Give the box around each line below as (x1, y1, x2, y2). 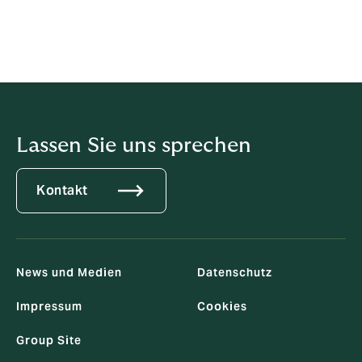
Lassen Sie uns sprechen (16, 134, 251, 156)
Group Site (16, 333, 82, 348)
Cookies (197, 299, 247, 314)
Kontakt (36, 182, 88, 200)
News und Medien (16, 265, 122, 280)
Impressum (16, 299, 82, 314)
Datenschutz (197, 265, 272, 280)
